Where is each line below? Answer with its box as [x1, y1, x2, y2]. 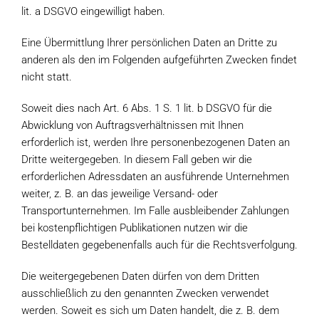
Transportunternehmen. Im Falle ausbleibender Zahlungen [21, 204, 289, 217]
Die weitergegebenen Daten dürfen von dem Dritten [21, 270, 259, 283]
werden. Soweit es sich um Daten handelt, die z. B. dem [21, 304, 279, 317]
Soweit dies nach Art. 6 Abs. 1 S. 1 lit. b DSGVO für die [21, 102, 272, 115]
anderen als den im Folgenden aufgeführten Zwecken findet [21, 53, 297, 66]
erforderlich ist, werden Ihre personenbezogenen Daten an [21, 136, 290, 149]
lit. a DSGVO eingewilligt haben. [21, 5, 165, 18]
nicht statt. [21, 70, 72, 83]
